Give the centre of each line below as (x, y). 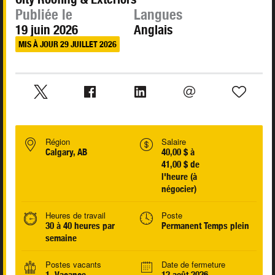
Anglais (153, 30)
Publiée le (44, 15)
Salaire (173, 142)
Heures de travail (76, 215)
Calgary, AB (66, 152)
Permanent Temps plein (205, 226)
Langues (158, 15)
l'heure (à (179, 177)
